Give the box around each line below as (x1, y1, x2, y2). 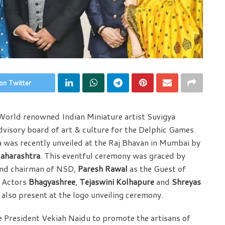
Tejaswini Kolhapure (79, 176, 156, 188)
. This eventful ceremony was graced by (40, 150, 185, 162)
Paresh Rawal (78, 163, 128, 175)
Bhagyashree (29, 176, 75, 188)
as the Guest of (128, 163, 186, 175)
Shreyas (172, 176, 201, 188)
